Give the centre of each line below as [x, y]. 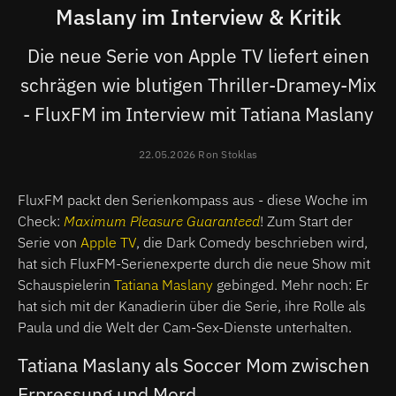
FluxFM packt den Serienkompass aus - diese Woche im [193, 199]
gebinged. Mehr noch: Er [291, 284]
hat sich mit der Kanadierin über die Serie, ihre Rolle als [192, 305]
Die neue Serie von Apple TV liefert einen [198, 55]
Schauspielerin [66, 284]
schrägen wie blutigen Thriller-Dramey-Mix [198, 84]
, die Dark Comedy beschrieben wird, [252, 242]
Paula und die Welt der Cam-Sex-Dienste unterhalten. [185, 327]
